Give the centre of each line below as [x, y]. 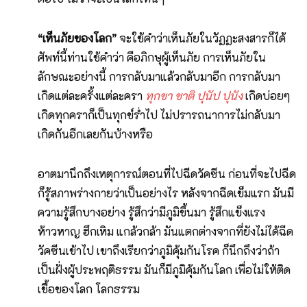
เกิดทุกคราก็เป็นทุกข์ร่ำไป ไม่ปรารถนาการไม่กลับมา [159, 115]
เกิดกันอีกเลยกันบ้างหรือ [97, 134]
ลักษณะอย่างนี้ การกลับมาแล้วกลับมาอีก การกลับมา [159, 77]
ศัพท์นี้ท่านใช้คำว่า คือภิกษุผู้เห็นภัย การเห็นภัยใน [152, 58]
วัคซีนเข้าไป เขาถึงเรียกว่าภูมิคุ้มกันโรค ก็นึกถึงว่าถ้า [159, 251]
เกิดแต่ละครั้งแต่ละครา [91, 96]
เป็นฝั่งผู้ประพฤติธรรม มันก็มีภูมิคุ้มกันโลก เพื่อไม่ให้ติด [164, 270]
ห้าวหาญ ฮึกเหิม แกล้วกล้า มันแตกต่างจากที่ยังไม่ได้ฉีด [165, 232]
